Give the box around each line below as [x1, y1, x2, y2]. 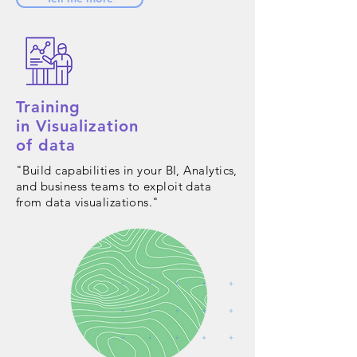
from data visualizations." [16, 194, 159, 210]
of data [16, 135, 76, 155]
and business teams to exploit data [16, 178, 212, 194]
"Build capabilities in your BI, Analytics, [16, 163, 237, 178]
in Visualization [16, 116, 139, 135]
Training [16, 97, 80, 116]
